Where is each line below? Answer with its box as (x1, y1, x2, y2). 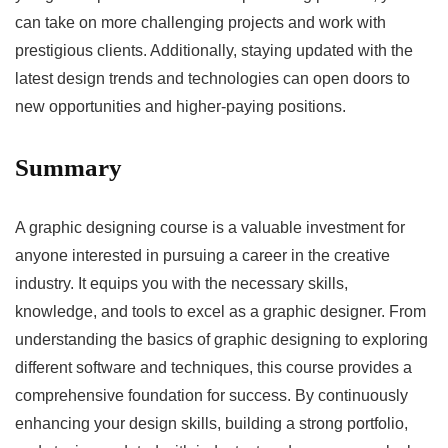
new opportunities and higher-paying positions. (15, 97, 346, 115)
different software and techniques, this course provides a (15, 358, 412, 376)
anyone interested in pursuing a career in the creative (15, 246, 390, 264)
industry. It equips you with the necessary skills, (15, 274, 348, 292)
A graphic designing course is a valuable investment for (15, 218, 405, 236)
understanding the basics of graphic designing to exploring (15, 330, 428, 348)
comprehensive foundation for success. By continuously (15, 386, 408, 404)
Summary (15, 153, 122, 181)
